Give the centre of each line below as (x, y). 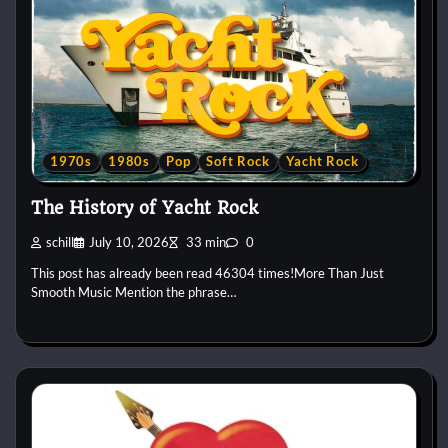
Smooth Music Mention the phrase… (133, 292)
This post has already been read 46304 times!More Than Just (207, 273)
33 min (204, 242)
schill (60, 242)
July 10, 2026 (129, 242)
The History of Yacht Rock (144, 208)
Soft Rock (238, 161)
